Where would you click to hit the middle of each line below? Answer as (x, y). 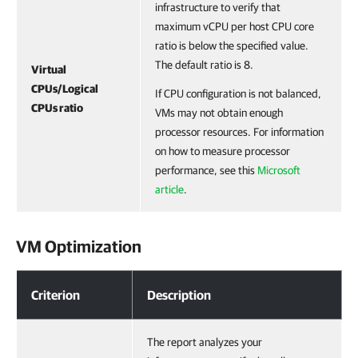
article (169, 189)
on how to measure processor (223, 151)
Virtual (49, 70)
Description (179, 295)
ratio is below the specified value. (232, 46)
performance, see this (206, 170)
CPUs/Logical (65, 89)
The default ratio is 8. (204, 65)
